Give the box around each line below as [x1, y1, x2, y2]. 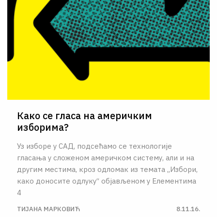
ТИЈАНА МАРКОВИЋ [17, 205, 80, 213]
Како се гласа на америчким [17, 108, 152, 122]
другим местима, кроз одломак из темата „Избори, [17, 164, 198, 174]
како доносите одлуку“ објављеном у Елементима [17, 176, 196, 186]
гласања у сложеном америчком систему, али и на [17, 153, 194, 162]
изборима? [17, 120, 69, 134]
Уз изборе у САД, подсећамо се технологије [17, 141, 172, 151]
